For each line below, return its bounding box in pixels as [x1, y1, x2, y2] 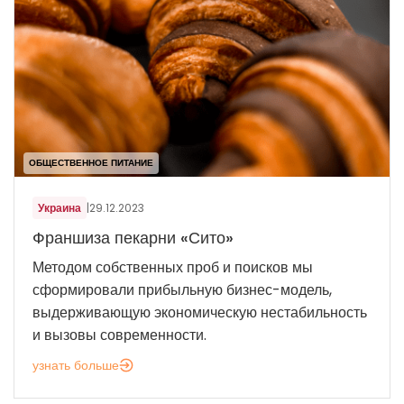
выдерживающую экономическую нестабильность [32, 302, 367, 324]
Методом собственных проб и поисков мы [32, 257, 313, 279]
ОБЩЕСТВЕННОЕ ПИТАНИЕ [29, 156, 153, 170]
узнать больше [32, 356, 119, 375]
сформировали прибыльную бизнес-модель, [32, 280, 332, 301]
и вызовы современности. [32, 325, 207, 346]
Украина [38, 200, 81, 216]
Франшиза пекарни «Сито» [32, 226, 234, 250]
